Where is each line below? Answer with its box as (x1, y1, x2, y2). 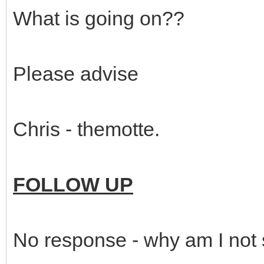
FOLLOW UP (13, 173, 133, 196)
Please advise (13, 62, 138, 85)
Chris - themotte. (13, 117, 160, 140)
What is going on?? (13, 6, 184, 29)
